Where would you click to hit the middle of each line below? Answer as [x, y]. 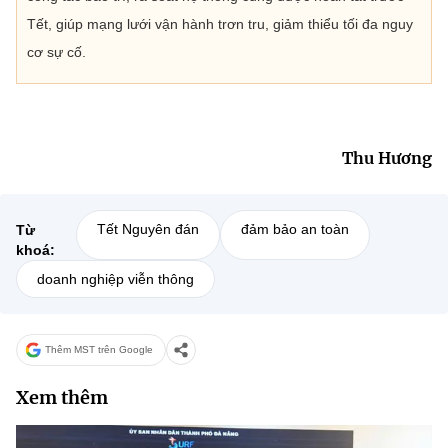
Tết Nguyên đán [148, 228]
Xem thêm [62, 397]
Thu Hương [387, 157]
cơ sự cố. [56, 51]
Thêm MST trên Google [99, 350]
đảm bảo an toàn [295, 228]
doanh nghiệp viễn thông [115, 278]
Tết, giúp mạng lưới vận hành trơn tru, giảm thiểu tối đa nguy [220, 23]
